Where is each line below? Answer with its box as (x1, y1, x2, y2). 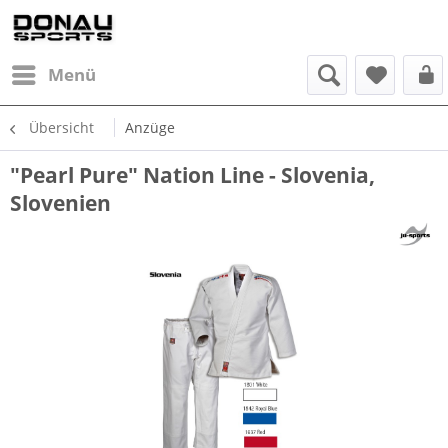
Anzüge (125, 118, 175, 137)
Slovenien (10, 189, 111, 217)
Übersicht (29, 118, 94, 137)
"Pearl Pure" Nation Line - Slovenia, (10, 161, 375, 189)
